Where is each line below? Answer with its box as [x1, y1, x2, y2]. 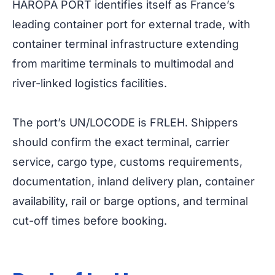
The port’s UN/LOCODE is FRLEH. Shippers [12, 116, 238, 130]
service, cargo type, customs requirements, [12, 155, 242, 169]
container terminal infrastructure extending [12, 37, 239, 51]
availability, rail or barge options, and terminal [12, 195, 248, 208]
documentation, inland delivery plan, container [12, 175, 255, 188]
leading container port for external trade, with [12, 18, 250, 31]
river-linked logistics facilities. [12, 77, 167, 90]
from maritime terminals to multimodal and [12, 57, 234, 71]
